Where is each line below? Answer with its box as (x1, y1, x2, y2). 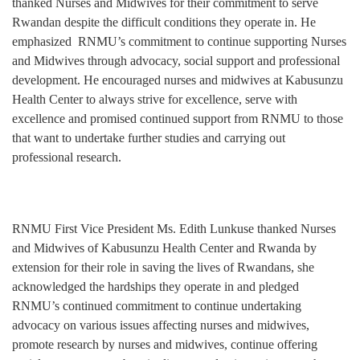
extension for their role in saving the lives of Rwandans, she (12, 260, 314, 275)
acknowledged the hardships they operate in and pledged (12, 280, 299, 294)
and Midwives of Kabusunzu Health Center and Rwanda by (12, 241, 317, 256)
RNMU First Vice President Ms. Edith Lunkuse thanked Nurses (12, 222, 336, 236)
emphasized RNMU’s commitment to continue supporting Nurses (12, 34, 346, 48)
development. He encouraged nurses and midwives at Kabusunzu (12, 72, 343, 87)
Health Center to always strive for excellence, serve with (12, 92, 297, 106)
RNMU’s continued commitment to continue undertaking (12, 299, 301, 313)
